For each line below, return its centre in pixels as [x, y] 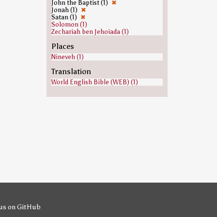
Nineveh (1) [67, 57]
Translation [71, 71]
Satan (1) [65, 17]
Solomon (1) [69, 24]
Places [62, 46]
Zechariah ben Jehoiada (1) [90, 32]
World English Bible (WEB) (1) [94, 82]
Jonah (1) [65, 10]
